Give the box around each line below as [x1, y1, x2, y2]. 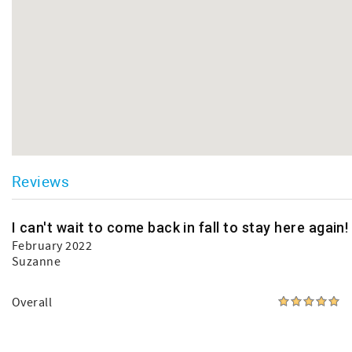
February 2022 [12, 238, 93, 254]
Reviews [12, 171, 70, 191]
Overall [12, 295, 53, 310]
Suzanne [12, 254, 61, 269]
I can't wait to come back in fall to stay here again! [12, 219, 349, 236]
